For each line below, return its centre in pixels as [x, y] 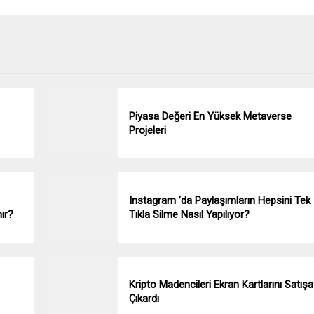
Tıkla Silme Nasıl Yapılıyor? [189, 215]
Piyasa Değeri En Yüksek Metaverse [210, 117]
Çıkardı [144, 299]
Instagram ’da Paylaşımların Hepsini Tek [220, 201]
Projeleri [148, 131]
